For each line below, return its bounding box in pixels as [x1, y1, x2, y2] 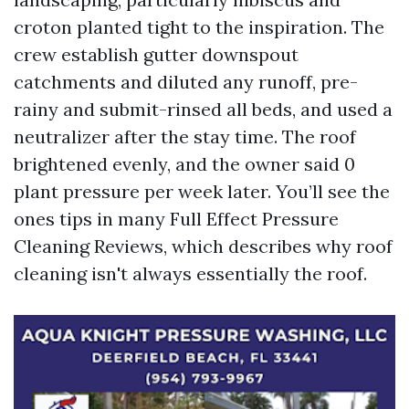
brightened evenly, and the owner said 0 [14, 152, 355, 175]
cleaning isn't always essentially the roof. [14, 262, 367, 285]
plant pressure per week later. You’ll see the [14, 180, 390, 203]
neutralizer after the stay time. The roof [14, 125, 356, 148]
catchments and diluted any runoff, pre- [14, 70, 358, 93]
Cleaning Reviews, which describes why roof [14, 235, 393, 257]
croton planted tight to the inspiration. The [14, 16, 384, 38]
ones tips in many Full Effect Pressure [14, 207, 339, 230]
